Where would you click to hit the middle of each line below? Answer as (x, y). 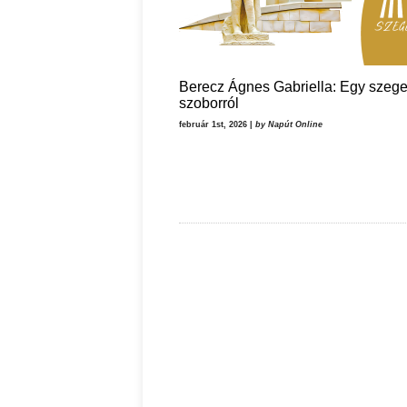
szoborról (209, 103)
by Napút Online (289, 124)
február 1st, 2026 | (217, 124)
